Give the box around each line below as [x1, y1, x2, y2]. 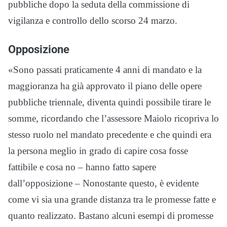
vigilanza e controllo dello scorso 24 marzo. [8, 15, 177, 26]
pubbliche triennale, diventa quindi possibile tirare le [8, 97, 211, 107]
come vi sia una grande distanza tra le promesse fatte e [8, 194, 216, 205]
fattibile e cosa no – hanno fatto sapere [8, 162, 156, 172]
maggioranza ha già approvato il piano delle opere [8, 81, 202, 91]
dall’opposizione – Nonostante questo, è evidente [8, 178, 199, 188]
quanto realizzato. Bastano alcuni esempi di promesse [8, 210, 213, 221]
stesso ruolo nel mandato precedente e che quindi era [8, 129, 211, 140]
